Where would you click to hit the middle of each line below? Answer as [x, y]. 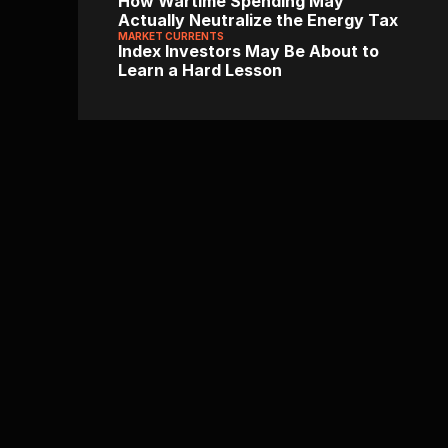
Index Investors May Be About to [248, 51]
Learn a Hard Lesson [200, 70]
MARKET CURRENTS [171, 36]
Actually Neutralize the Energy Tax [258, 20]
